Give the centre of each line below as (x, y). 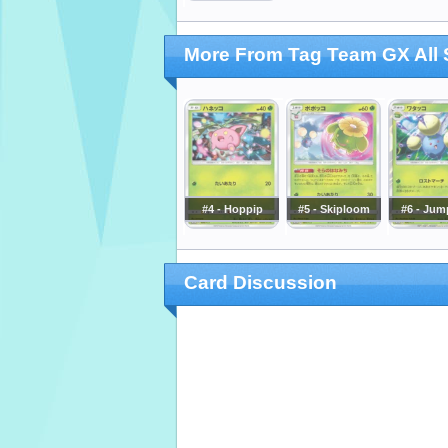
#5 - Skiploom (334, 209)
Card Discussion (260, 283)
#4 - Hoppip (232, 209)
